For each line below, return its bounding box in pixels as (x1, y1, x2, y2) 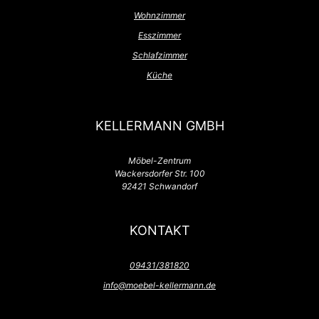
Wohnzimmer (134, 9, 185, 21)
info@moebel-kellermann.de (103, 279, 216, 291)
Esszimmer (138, 29, 181, 41)
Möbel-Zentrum (128, 155, 191, 167)
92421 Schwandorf (122, 181, 197, 192)
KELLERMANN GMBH (95, 117, 224, 134)
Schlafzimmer (132, 49, 187, 61)
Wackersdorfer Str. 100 (114, 168, 205, 179)
